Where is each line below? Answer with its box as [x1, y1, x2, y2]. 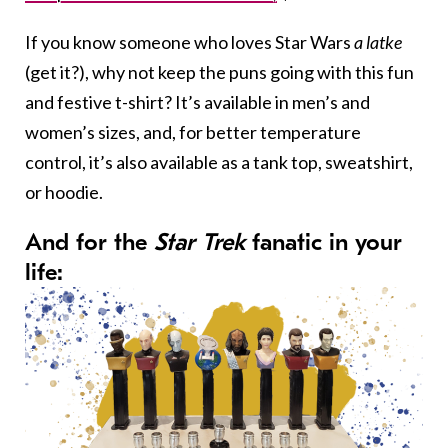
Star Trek [154, 228, 245, 256]
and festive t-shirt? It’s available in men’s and [25, 91, 370, 113]
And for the [25, 228, 154, 256]
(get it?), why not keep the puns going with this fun [25, 61, 414, 83]
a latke [354, 31, 402, 53]
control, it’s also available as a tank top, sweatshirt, [25, 151, 413, 173]
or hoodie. [25, 181, 103, 203]
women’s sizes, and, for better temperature [25, 121, 361, 143]
